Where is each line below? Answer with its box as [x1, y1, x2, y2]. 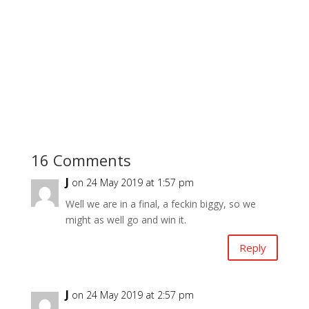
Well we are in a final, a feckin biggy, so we [65, 197, 256, 211]
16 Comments [30, 150, 131, 171]
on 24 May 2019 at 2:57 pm [71, 288, 194, 302]
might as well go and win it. [65, 213, 186, 227]
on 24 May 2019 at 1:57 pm [71, 176, 194, 190]
